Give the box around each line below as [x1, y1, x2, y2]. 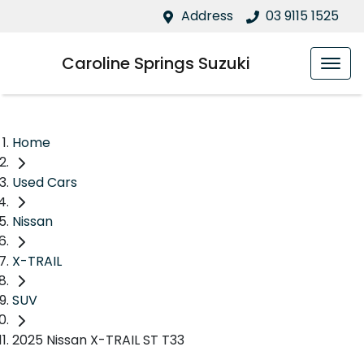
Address [181, 6, 233, 25]
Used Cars [12, 172, 77, 192]
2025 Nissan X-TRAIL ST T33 [12, 331, 184, 350]
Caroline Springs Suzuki [62, 52, 250, 75]
